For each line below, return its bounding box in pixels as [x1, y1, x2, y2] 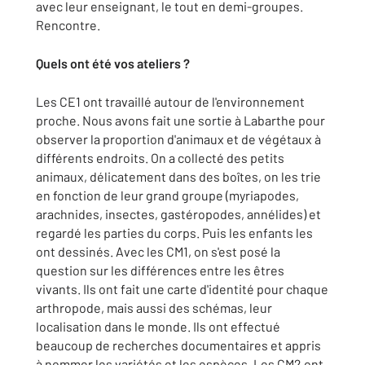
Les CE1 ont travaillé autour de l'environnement [36, 93, 305, 109]
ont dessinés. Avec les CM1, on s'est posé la [36, 243, 280, 259]
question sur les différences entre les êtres [36, 262, 284, 278]
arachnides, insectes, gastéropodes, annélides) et [36, 205, 321, 222]
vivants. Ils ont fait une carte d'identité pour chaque [36, 280, 328, 297]
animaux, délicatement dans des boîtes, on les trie [36, 168, 321, 184]
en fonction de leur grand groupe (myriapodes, [36, 187, 299, 203]
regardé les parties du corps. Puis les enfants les [36, 224, 313, 240]
